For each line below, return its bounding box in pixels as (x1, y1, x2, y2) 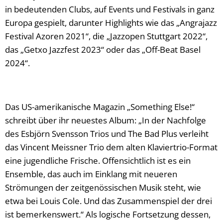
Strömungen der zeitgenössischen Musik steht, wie (5, 181, 201, 193)
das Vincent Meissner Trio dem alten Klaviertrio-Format (5, 141, 218, 153)
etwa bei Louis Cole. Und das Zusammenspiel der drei (5, 195, 212, 207)
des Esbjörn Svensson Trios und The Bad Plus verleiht (5, 127, 209, 139)
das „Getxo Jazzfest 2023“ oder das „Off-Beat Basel (5, 43, 201, 55)
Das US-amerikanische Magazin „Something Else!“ (5, 101, 195, 112)
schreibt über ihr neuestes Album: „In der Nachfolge (5, 114, 206, 126)
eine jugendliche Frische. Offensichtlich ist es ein (5, 154, 191, 166)
